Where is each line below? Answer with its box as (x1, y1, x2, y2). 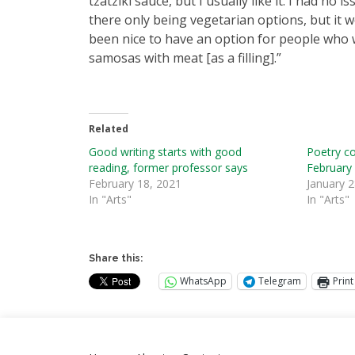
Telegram (258, 274, 301, 288)
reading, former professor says (89, 159, 248, 175)
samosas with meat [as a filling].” (89, 48, 281, 67)
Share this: (89, 252, 143, 264)
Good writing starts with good (89, 143, 242, 159)
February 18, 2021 (89, 175, 181, 191)
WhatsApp (180, 274, 227, 288)
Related (89, 121, 128, 136)
